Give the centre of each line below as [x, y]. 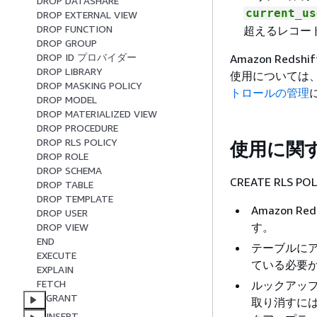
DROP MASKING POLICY [90, 86]
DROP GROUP [67, 43]
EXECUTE [57, 255]
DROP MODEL [67, 100]
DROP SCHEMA [69, 171]
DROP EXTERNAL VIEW [87, 15]
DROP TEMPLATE [75, 199]
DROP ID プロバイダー [87, 57]
